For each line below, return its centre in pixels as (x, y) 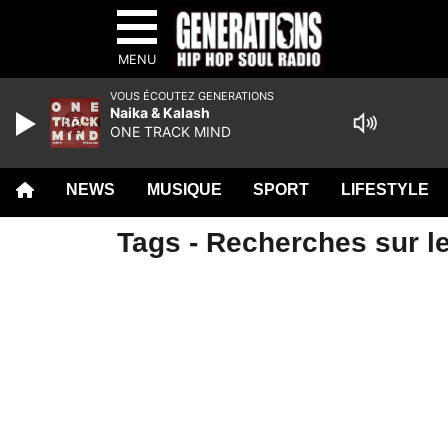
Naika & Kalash (160, 112)
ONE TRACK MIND (170, 131)
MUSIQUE (184, 189)
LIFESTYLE (385, 189)
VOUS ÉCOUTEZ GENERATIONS (192, 96)
